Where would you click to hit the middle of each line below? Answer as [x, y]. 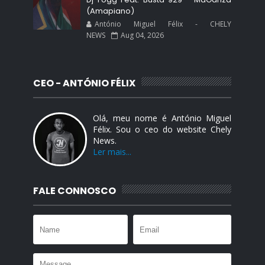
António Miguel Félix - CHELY [163, 24]
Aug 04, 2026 [143, 35]
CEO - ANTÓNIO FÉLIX [85, 83]
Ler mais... [112, 152]
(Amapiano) [111, 11]
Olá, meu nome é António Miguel [162, 118]
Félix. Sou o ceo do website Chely [162, 129]
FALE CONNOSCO [75, 191]
